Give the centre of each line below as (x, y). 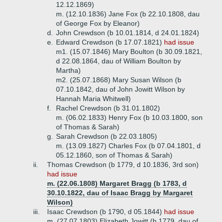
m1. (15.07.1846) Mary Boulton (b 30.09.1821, (129, 52)
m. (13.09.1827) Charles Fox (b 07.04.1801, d (128, 146)
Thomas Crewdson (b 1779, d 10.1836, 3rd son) (123, 165)
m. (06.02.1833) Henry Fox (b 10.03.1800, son (129, 117)
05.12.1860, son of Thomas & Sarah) (114, 155)
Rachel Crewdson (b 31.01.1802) (108, 108)
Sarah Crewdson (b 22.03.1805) (107, 136)
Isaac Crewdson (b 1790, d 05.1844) (106, 212)
